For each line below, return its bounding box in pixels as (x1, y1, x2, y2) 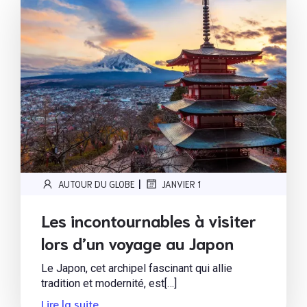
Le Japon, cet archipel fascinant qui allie (41, 261, 232, 275)
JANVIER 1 (162, 177, 201, 190)
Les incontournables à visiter (41, 209, 256, 231)
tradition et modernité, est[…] (41, 276, 177, 290)
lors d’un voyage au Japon (41, 232, 234, 254)
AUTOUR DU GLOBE (58, 177, 135, 190)
